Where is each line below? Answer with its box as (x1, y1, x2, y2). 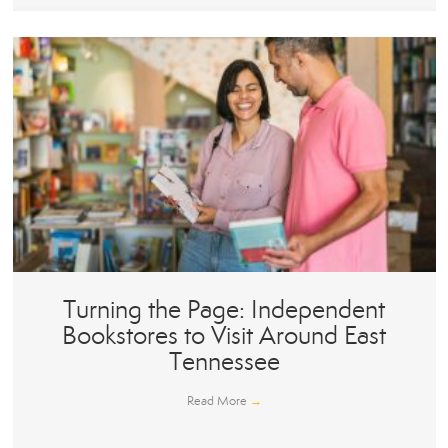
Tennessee (168, 346, 280, 378)
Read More (186, 393, 250, 410)
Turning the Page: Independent (63, 294, 385, 326)
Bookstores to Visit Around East (62, 320, 386, 352)
